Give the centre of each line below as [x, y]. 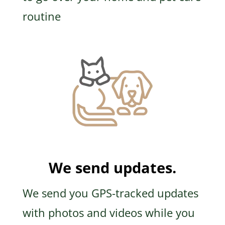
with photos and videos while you [108, 213]
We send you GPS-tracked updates [110, 193]
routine [41, 16]
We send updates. [112, 168]
